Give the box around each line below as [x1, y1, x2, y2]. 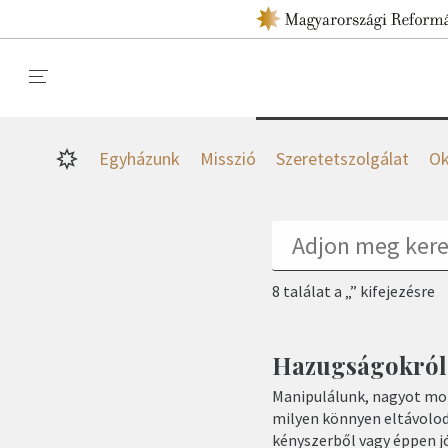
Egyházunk [98, 147, 180, 170]
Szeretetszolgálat [275, 147, 409, 170]
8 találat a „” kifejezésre [272, 281, 435, 301]
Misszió [199, 147, 256, 170]
